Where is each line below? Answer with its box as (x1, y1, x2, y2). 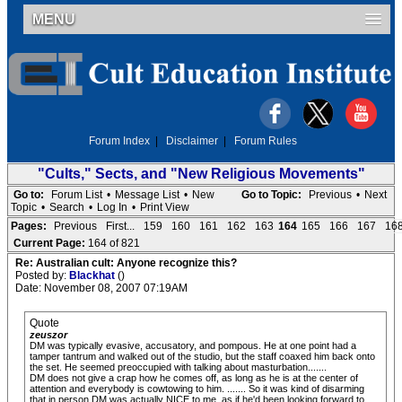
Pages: (11, 220, 47, 232)
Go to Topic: (241, 188, 301, 201)
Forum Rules (234, 135, 297, 147)
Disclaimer (166, 135, 218, 147)
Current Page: (13, 237, 88, 249)
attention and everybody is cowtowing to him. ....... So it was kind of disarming (30, 383, 364, 394)
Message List (115, 188, 179, 201)
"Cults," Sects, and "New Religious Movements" (37, 166, 365, 181)
